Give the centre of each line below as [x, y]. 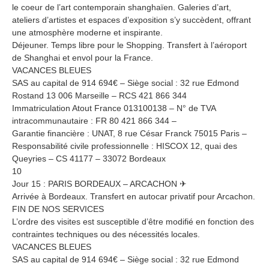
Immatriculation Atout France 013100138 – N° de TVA [114, 108]
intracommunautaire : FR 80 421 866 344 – [94, 120]
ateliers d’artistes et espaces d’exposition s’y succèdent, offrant [131, 20]
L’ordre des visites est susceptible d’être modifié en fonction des [133, 221]
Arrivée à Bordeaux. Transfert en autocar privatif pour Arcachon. [134, 196]
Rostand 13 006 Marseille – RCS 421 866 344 [99, 95]
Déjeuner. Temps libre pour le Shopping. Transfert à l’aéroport [129, 45]
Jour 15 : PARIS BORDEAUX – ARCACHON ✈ [99, 183]
